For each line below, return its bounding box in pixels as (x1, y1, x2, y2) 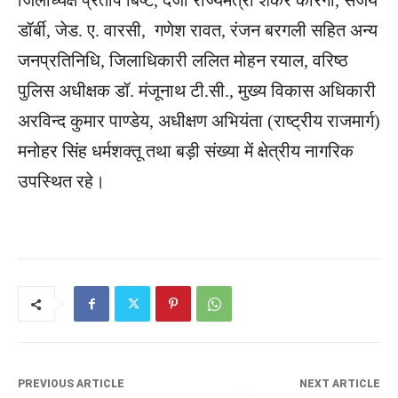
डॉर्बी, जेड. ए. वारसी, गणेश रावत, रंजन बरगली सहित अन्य (18, 20, 378, 41)
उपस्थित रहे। (18, 171, 105, 192)
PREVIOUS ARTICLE (18, 378, 124, 391)
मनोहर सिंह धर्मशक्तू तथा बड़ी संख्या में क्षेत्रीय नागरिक (18, 141, 354, 162)
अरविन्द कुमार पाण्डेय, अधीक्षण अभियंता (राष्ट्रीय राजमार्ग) (18, 111, 380, 131)
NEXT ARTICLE (298, 378, 380, 391)
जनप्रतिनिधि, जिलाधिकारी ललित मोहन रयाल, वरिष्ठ (18, 51, 348, 71)
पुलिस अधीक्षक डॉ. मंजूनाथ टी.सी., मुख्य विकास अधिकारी (18, 81, 376, 101)
